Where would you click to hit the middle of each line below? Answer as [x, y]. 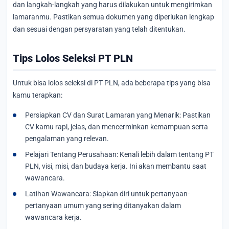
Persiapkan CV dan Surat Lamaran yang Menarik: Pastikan [118, 115]
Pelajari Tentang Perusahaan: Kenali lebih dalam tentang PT [119, 155]
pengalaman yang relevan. [67, 139]
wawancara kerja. [53, 217]
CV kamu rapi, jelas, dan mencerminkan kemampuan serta [117, 127]
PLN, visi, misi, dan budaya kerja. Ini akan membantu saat [116, 166]
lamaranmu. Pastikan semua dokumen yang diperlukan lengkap [113, 17]
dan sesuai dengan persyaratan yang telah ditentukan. [99, 29]
